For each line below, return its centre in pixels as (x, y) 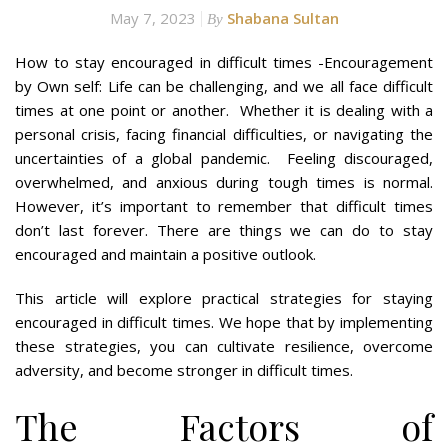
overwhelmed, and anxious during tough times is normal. (224, 181)
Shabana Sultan (282, 17)
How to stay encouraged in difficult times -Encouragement (224, 61)
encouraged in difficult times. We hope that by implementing (224, 321)
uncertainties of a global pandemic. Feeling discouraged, (224, 157)
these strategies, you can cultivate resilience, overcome (224, 345)
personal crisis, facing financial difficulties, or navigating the (224, 133)
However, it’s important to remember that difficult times (224, 205)
